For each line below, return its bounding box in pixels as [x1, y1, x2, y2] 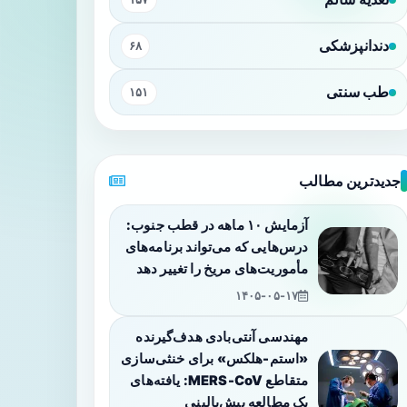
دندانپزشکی [318, 36, 390, 55]
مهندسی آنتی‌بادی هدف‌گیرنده [135, 329, 309, 345]
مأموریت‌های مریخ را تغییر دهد [135, 261, 309, 277]
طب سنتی [326, 83, 390, 101]
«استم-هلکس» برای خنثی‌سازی [121, 351, 309, 367]
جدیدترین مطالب [299, 172, 402, 190]
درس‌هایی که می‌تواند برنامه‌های [124, 239, 309, 255]
